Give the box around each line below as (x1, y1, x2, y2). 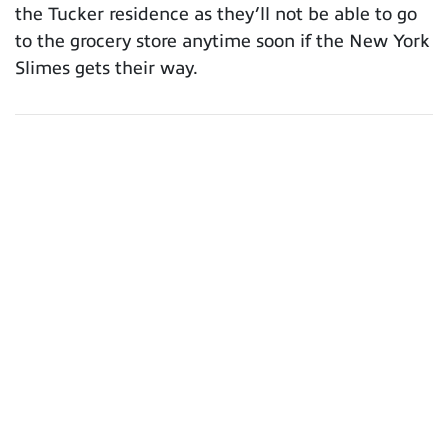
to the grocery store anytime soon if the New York (15, 30, 430, 51)
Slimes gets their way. (15, 57, 202, 78)
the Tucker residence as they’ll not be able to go (15, 3, 417, 24)
